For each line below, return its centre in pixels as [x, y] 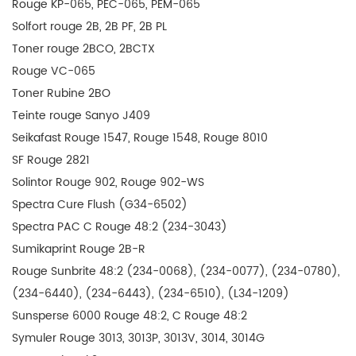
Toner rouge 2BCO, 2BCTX [83, 49]
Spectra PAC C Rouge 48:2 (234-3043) [120, 227]
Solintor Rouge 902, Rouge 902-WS [108, 182]
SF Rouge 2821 [51, 160]
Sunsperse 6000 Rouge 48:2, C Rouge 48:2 [130, 316]
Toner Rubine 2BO [61, 93]
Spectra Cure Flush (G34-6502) [100, 205]
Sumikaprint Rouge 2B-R [79, 249]
